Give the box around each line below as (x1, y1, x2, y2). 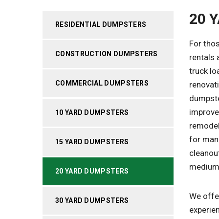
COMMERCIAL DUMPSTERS (55, 79, 149, 87)
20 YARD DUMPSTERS (55, 167, 129, 175)
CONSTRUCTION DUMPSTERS (55, 50, 158, 58)
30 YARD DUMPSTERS (55, 197, 129, 204)
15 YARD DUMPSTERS (55, 138, 129, 146)
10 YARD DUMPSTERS (55, 109, 129, 116)
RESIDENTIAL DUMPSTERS (55, 21, 147, 28)
